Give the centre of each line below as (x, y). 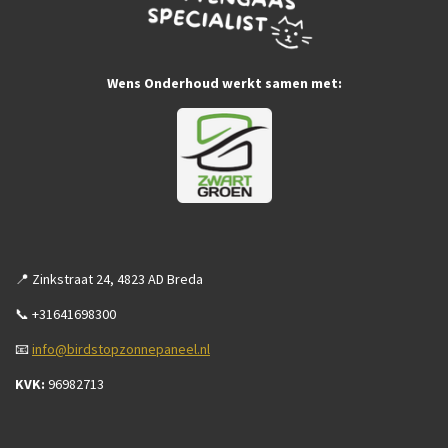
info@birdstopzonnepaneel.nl (121, 349)
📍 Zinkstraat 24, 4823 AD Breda (109, 279)
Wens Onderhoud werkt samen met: (224, 83)
